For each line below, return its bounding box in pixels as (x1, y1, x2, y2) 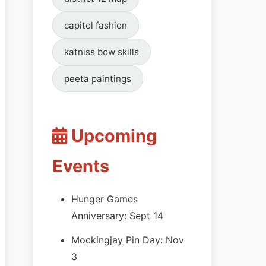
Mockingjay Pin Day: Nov (71, 233, 184, 246)
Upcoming (67, 125, 157, 146)
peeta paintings (64, 72, 132, 84)
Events (52, 155, 109, 176)
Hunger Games (71, 192, 138, 205)
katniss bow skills (64, 46, 140, 58)
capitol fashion (64, 19, 128, 31)
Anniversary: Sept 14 (71, 209, 163, 221)
